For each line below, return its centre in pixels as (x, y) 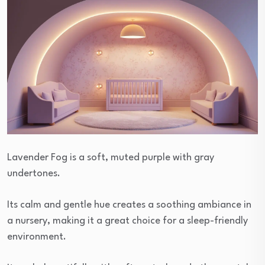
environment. (37, 237)
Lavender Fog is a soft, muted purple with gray (111, 157)
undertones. (34, 173)
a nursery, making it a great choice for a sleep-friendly (127, 221)
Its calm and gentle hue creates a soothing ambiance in (129, 205)
